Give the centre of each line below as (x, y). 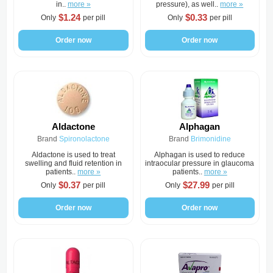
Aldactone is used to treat (73, 155)
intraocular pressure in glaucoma (200, 163)
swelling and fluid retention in (73, 163)
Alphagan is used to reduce (200, 155)
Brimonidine (211, 139)
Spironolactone (84, 139)
